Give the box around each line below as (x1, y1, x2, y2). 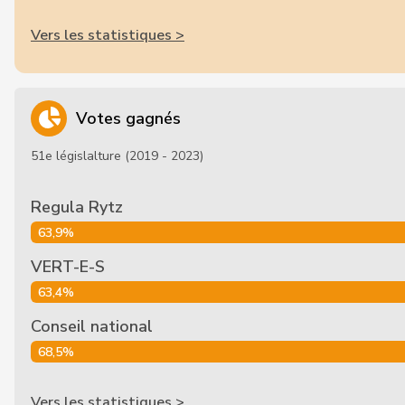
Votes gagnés (76, 108, 181, 129)
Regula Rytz (31, 196, 123, 218)
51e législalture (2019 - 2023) (31, 147, 203, 165)
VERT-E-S (31, 256, 105, 278)
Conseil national (31, 316, 153, 337)
